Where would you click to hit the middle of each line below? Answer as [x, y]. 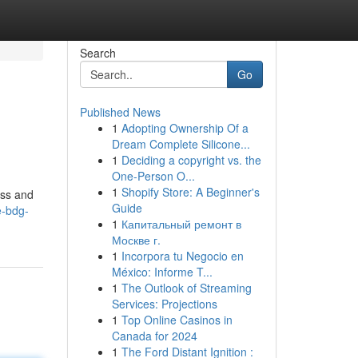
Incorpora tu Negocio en [182, 256]
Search [97, 53]
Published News [120, 112]
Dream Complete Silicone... [181, 144]
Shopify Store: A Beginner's [190, 192]
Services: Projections [164, 304]
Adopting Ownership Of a [185, 128]
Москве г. [136, 240]
